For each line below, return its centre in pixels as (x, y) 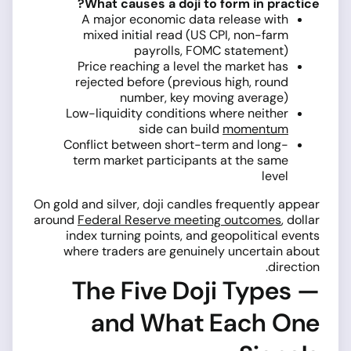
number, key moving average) (204, 97)
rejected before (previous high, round (182, 81)
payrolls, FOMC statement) (211, 50)
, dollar (300, 219)
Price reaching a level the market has (183, 66)
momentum (255, 128)
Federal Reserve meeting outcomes (179, 219)
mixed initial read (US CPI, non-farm (186, 34)
